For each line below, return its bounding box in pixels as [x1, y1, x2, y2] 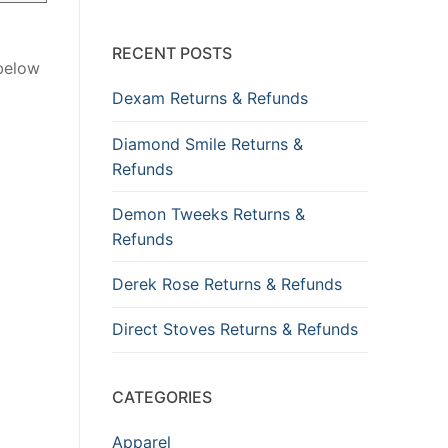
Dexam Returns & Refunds [112, 88, 308, 109]
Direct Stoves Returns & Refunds [112, 319, 358, 340]
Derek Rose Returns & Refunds [112, 274, 342, 295]
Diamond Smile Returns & [112, 133, 303, 154]
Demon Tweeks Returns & [112, 203, 305, 224]
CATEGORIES [112, 386, 212, 407]
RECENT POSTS [112, 43, 232, 64]
